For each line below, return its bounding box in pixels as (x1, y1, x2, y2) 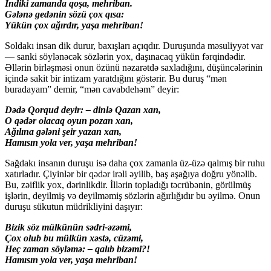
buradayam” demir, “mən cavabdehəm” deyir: (5, 83, 179, 94)
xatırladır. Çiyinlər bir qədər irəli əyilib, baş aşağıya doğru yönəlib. (5, 168, 257, 179)
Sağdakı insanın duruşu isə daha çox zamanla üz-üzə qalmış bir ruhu (5, 157, 265, 168)
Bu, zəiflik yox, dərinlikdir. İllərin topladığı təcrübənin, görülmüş (5, 179, 251, 190)
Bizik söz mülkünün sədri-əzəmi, (5, 221, 132, 232)
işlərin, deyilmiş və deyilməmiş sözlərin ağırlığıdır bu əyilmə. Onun (5, 190, 260, 201)
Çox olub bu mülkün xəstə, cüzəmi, (5, 232, 143, 243)
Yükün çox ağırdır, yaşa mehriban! (5, 19, 143, 30)
